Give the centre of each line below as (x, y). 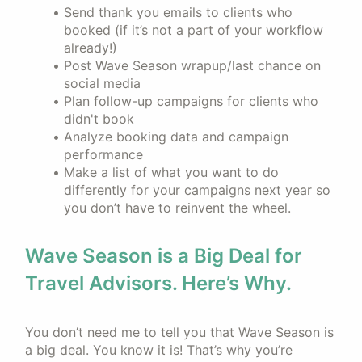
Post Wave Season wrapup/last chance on (192, 65)
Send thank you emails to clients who (178, 12)
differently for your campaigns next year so (197, 190)
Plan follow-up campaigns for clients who (191, 101)
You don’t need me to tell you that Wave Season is (179, 332)
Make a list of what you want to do (171, 172)
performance (103, 154)
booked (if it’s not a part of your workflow (194, 30)
